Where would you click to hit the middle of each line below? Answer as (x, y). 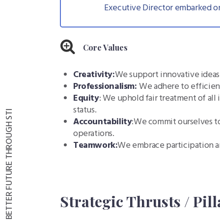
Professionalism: (106, 87)
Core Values (105, 48)
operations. (94, 134)
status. (85, 110)
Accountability (103, 122)
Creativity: (94, 75)
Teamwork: (96, 146)
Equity (86, 99)
